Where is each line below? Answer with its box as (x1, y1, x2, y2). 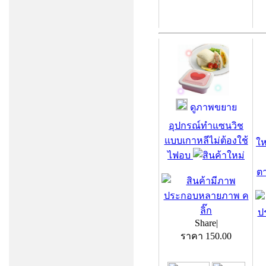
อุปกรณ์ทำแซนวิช (169, 121, 243, 131)
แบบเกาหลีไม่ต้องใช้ (164, 135, 248, 145)
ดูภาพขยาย (187, 102, 237, 112)
